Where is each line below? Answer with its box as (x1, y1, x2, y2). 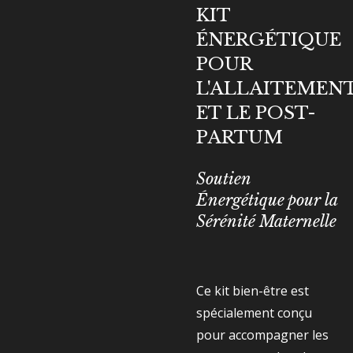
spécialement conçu (196, 304, 312, 321)
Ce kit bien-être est (196, 282, 309, 299)
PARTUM (196, 126, 288, 148)
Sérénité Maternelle (196, 212, 336, 231)
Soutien (196, 169, 251, 188)
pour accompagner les (196, 326, 329, 344)
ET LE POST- (196, 102, 316, 124)
